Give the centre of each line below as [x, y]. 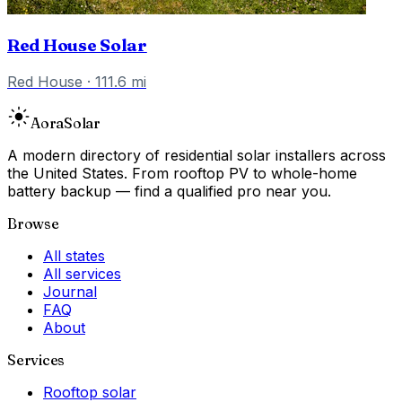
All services [82, 273]
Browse [33, 223]
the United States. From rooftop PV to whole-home [182, 173]
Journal [70, 291]
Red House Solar [77, 45]
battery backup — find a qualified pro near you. [169, 191]
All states [74, 255]
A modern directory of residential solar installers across [197, 155]
